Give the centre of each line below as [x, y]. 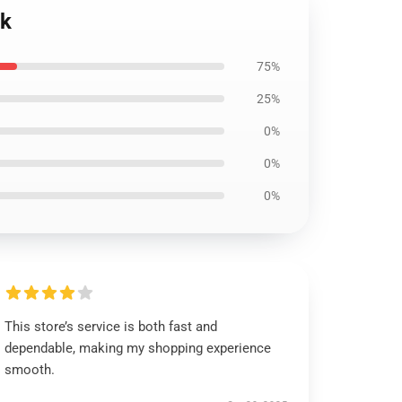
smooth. [30, 370]
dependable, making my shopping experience [138, 348]
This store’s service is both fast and [111, 327]
